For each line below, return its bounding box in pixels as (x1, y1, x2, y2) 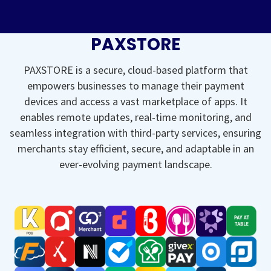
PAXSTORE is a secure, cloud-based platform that (23, 62, 248, 77)
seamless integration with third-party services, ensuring (10, 125, 261, 140)
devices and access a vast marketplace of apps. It (24, 94, 247, 108)
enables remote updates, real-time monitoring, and (19, 109, 252, 124)
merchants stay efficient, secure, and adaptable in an (17, 141, 254, 155)
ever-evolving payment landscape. (59, 157, 212, 171)
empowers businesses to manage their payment (27, 78, 244, 93)
